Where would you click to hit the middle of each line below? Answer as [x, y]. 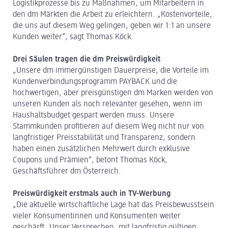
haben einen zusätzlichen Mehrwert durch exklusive [101, 149]
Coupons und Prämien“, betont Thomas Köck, [90, 160]
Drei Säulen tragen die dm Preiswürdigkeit [87, 59]
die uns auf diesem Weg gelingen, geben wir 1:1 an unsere [112, 26]
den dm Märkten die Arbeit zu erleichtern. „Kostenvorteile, [112, 15]
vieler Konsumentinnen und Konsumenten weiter [97, 216]
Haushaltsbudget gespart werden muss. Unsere [93, 115]
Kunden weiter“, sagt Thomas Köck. [73, 37]
